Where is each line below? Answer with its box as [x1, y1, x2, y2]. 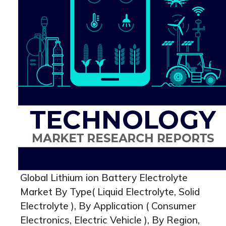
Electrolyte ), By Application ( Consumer [20, 200, 196, 212]
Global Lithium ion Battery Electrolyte [20, 172, 188, 184]
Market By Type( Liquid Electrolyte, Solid [20, 186, 200, 198]
